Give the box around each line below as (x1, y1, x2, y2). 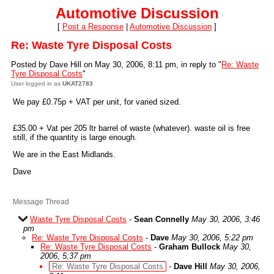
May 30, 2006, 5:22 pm (171, 233, 253, 242)
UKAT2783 (62, 80, 93, 87)
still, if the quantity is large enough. (13, 133, 137, 142)
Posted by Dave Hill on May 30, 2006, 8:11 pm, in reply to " (11, 60, 221, 69)
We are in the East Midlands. (13, 150, 116, 159)
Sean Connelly (134, 215, 189, 224)
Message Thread (13, 198, 69, 206)
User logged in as (11, 80, 62, 87)
